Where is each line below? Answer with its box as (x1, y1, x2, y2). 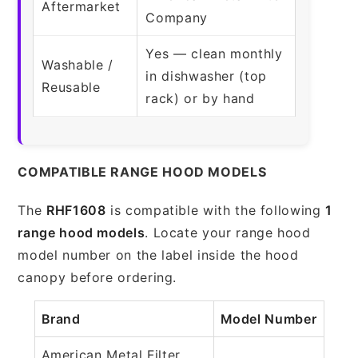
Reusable (42, 78, 101, 95)
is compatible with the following (105, 201, 326, 218)
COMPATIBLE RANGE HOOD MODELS (18, 163, 267, 180)
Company (145, 9, 208, 26)
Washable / (42, 56, 113, 73)
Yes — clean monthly (145, 45, 283, 62)
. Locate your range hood (145, 224, 311, 241)
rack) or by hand (145, 89, 255, 106)
